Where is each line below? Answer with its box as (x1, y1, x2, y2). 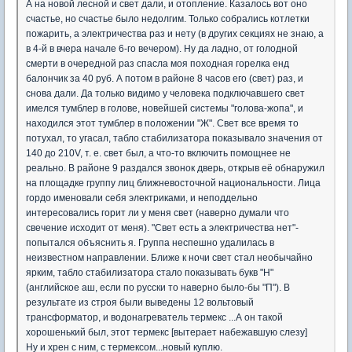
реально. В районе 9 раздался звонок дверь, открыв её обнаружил (26, 163, 324, 174)
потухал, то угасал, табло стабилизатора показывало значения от (26, 133, 323, 144)
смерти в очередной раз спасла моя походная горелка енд (26, 58, 289, 69)
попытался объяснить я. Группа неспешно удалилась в (26, 237, 274, 248)
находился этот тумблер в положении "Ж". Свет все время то (26, 118, 299, 129)
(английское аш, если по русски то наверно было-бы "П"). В (26, 282, 290, 293)
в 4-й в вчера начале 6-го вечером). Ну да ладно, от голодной (26, 43, 298, 54)
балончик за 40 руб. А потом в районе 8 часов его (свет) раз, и (26, 73, 303, 84)
